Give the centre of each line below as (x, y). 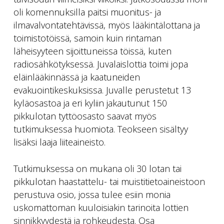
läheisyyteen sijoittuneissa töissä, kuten (92, 51)
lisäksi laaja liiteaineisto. (59, 142)
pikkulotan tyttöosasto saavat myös (85, 116)
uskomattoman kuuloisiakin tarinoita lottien (101, 207)
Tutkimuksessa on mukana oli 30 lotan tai (97, 168)
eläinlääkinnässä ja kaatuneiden (76, 77)
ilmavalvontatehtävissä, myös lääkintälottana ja (106, 25)
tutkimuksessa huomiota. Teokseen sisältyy (100, 129)
